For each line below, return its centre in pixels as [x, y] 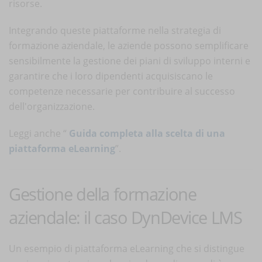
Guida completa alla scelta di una [147, 133]
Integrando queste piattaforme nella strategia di [115, 30]
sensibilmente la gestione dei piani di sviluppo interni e [130, 61]
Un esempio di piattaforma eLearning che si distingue [127, 248]
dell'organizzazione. [52, 106]
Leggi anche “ [39, 133]
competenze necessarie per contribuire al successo [122, 91]
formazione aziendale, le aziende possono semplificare [129, 45]
